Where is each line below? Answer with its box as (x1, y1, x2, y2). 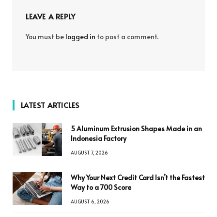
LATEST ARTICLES (21, 100, 79, 110)
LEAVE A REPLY (26, 11, 76, 22)
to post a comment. (95, 32, 158, 42)
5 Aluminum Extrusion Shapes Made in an (71, 124, 202, 134)
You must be (26, 32, 65, 42)
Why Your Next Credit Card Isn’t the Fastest (71, 173, 205, 183)
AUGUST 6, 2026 (71, 198, 109, 205)
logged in (65, 32, 95, 42)
